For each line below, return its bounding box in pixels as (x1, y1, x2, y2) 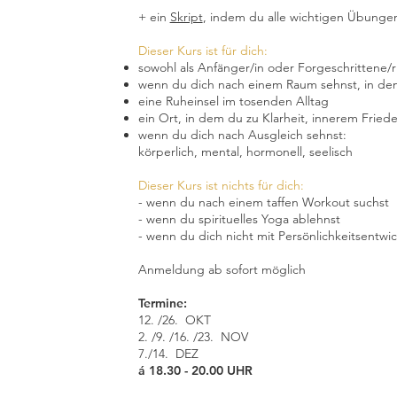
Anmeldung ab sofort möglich (137, 261, 306, 277)
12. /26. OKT (137, 312, 214, 328)
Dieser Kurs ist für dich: (137, 43, 268, 58)
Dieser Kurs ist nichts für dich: (137, 177, 304, 193)
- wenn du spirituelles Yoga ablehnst (137, 211, 340, 227)
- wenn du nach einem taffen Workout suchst (137, 194, 389, 210)
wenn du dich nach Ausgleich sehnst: (137, 127, 350, 143)
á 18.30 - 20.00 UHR (137, 362, 253, 378)
